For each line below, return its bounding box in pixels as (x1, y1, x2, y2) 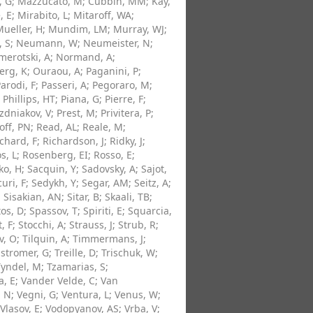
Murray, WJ (113, 22, 164, 36)
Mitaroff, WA (73, 8, 131, 22)
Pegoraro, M (92, 78, 150, 92)
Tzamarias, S (47, 260, 105, 273)
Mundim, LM (48, 22, 108, 36)
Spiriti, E (83, 204, 122, 217)
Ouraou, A (33, 64, 80, 78)
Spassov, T (29, 204, 78, 217)
